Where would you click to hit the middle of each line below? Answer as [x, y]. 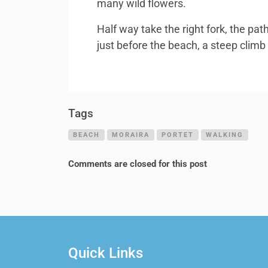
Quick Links [106, 253]
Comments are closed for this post [138, 164]
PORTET [178, 134]
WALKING [225, 134]
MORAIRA [131, 134]
